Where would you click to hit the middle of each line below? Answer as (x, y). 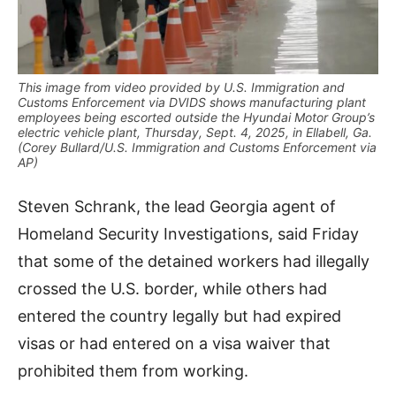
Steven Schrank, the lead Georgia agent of (177, 206)
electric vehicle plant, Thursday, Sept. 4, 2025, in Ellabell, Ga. (195, 132)
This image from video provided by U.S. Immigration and (181, 87)
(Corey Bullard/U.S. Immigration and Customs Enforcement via (197, 147)
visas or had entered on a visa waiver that (174, 343)
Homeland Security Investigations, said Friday (188, 233)
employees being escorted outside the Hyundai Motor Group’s (196, 117)
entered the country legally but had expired (179, 316)
